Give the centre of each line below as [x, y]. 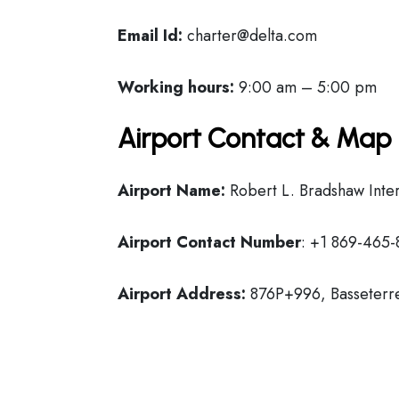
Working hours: [176, 87]
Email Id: [150, 36]
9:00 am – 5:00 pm [305, 87]
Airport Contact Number [209, 242]
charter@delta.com [250, 36]
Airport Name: [171, 191]
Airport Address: [182, 294]
